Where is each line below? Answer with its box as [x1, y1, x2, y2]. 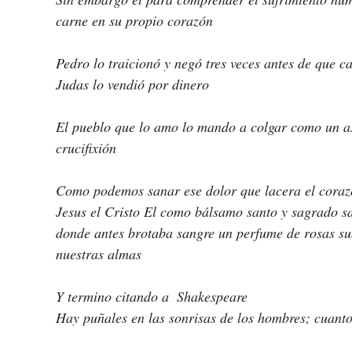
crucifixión [56, 138, 116, 158]
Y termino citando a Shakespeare [56, 287, 251, 306]
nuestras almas [56, 244, 141, 264]
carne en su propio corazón [56, 11, 213, 31]
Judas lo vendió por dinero [56, 75, 209, 94]
